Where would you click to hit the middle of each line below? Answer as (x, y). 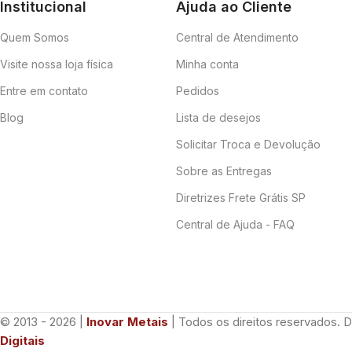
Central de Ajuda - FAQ (235, 225)
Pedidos (198, 91)
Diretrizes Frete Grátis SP (241, 198)
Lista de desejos (218, 118)
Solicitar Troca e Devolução (248, 145)
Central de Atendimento (237, 38)
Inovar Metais (127, 322)
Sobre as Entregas (224, 171)
